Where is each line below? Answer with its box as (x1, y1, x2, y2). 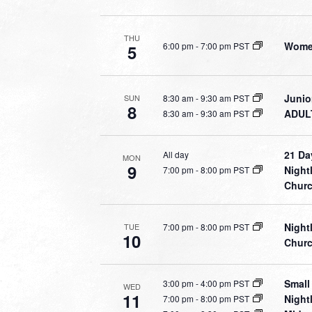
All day (163, 148, 189, 160)
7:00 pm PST (201, 39, 249, 52)
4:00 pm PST (201, 277, 249, 289)
